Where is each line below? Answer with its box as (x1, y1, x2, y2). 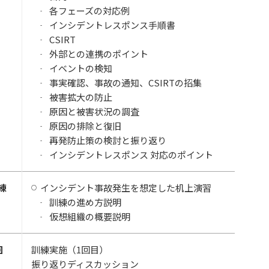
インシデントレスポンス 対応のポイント (49, 148, 213, 161)
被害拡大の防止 (49, 91, 112, 103)
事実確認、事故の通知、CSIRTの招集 (49, 76, 202, 89)
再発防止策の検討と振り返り (49, 134, 166, 147)
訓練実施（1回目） (31, 243, 108, 256)
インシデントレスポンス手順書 (49, 19, 175, 31)
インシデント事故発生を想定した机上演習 (40, 181, 211, 194)
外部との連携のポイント (49, 47, 148, 60)
